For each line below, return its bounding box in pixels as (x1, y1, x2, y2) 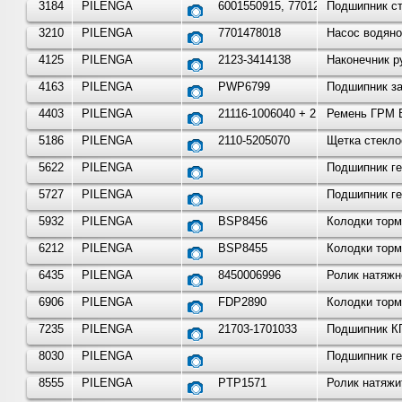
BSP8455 (217, 241, 267, 256)
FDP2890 (217, 295, 267, 310)
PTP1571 (217, 376, 267, 390)
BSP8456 (217, 214, 267, 229)
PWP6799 (217, 80, 270, 94)
